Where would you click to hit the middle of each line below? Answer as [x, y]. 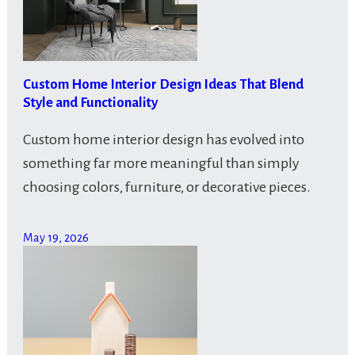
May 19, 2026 [55, 238]
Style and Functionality [90, 103]
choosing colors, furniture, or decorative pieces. [166, 187]
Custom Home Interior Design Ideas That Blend [163, 85]
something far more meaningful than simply [161, 164]
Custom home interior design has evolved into [163, 140]
